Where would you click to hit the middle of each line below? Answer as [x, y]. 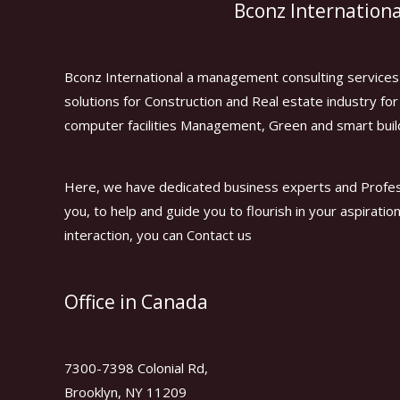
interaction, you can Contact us [158, 235]
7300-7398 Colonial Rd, [136, 368]
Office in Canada [136, 302]
